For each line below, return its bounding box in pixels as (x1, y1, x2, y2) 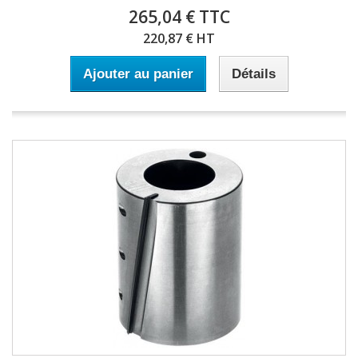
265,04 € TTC (128, 6, 230, 28)
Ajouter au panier (82, 66, 193, 82)
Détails (231, 66, 276, 82)
